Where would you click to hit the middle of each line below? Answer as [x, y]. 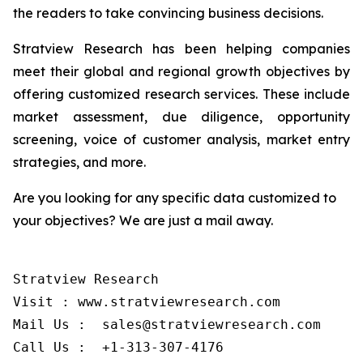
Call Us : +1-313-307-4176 [118, 347]
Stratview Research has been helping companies [181, 49]
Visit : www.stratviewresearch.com [147, 302]
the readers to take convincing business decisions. [168, 13]
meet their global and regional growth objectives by [181, 71]
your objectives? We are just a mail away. [143, 220]
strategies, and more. [79, 162]
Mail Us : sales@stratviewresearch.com [167, 325]
